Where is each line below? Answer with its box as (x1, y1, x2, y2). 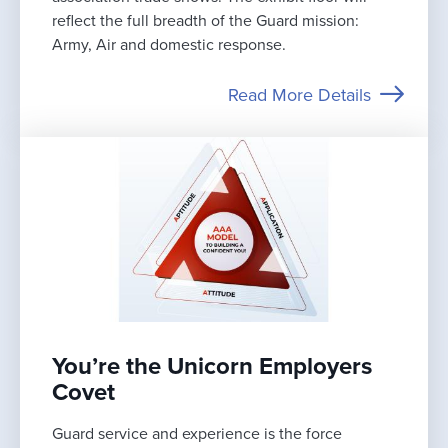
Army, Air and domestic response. (52, 34, 286, 55)
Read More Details (228, 83, 371, 106)
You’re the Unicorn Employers (52, 351, 372, 381)
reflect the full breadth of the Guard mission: (52, 10, 359, 31)
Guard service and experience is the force (52, 423, 342, 444)
